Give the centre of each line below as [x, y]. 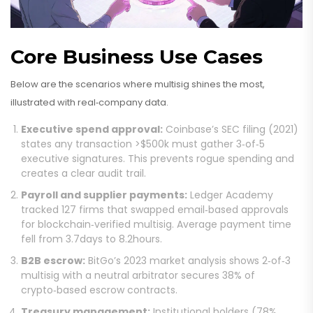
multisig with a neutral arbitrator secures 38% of [138, 276]
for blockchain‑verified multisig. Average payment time [156, 225]
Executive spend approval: [92, 130]
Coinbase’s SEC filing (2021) [231, 130]
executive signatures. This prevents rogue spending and [158, 159]
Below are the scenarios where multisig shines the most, [138, 85]
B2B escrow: [53, 261]
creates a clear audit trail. [83, 174]
